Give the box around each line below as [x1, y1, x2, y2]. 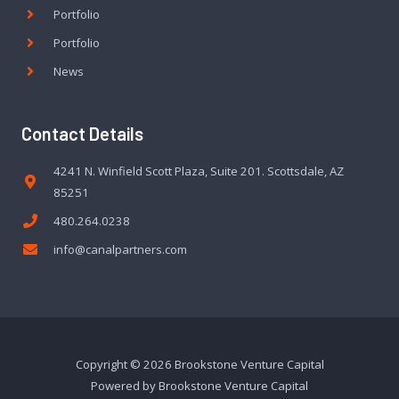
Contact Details [21, 122, 143, 144]
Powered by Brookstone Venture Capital [91, 377, 308, 394]
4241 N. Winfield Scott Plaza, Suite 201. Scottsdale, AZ [53, 162, 344, 179]
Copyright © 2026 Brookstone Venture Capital [75, 355, 324, 372]
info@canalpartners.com [53, 240, 187, 257]
